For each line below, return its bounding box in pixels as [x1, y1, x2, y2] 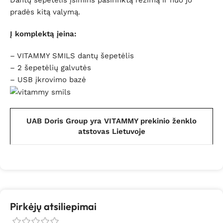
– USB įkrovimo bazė [10, 75, 89, 85]
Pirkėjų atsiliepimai [10, 200, 97, 213]
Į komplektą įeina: [10, 29, 77, 39]
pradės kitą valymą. [10, 7, 80, 17]
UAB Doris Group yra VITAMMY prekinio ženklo [26, 116, 197, 126]
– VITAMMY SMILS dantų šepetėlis [10, 51, 134, 61]
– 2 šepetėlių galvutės [10, 63, 91, 73]
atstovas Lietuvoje [78, 127, 145, 136]
